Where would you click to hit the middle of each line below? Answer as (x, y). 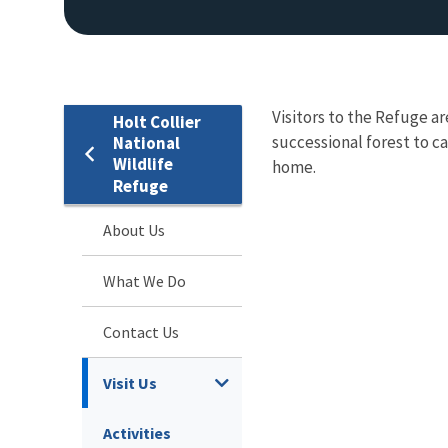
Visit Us (130, 382)
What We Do (144, 280)
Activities (137, 432)
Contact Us (141, 331)
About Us (134, 229)
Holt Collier (157, 121)
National (146, 142)
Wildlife (143, 163)
